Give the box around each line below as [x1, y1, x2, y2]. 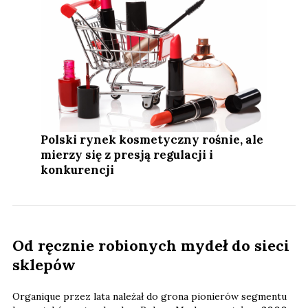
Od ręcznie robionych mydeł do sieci [12, 236, 289, 256]
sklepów [12, 255, 76, 275]
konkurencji [41, 162, 115, 178]
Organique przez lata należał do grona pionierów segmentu [12, 290, 287, 303]
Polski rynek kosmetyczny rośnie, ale [41, 132, 264, 148]
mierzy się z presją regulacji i [41, 147, 214, 163]
